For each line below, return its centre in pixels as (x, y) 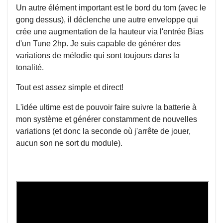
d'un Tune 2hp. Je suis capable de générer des (98, 44)
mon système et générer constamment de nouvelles (107, 119)
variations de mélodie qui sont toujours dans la (98, 56)
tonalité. (30, 67)
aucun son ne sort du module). (69, 143)
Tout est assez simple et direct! (70, 87)
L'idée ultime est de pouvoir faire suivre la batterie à (106, 107)
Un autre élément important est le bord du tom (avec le (111, 8)
